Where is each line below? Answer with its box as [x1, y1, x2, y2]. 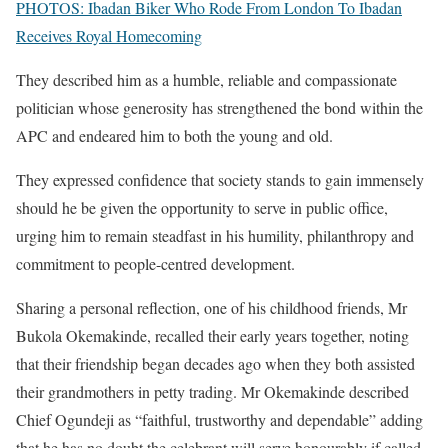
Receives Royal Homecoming [16, 25, 202, 46]
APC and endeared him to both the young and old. [16, 125, 333, 146]
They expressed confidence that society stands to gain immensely [16, 169, 424, 190]
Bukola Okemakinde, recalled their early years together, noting [16, 325, 409, 346]
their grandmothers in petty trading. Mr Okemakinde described [16, 381, 409, 402]
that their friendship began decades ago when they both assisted [16, 353, 415, 374]
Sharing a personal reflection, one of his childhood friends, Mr [16, 297, 407, 318]
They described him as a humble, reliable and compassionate [16, 69, 397, 90]
